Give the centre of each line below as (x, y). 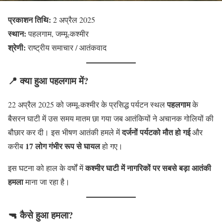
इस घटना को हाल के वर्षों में (47, 168)
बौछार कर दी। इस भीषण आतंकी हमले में (65, 132)
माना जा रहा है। (47, 182)
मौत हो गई (176, 132)
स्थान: (17, 33)
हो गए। (111, 146)
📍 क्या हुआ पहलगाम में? (48, 80)
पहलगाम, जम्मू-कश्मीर (57, 33)
